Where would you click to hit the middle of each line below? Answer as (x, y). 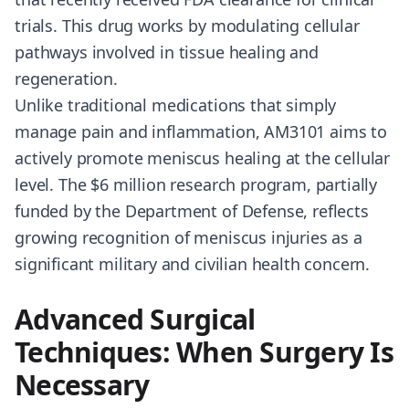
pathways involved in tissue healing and (167, 52)
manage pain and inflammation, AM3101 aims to (201, 131)
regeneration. (66, 79)
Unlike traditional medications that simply (176, 105)
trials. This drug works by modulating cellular (187, 26)
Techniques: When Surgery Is (204, 352)
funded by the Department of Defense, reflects (192, 211)
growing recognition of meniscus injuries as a (189, 237)
